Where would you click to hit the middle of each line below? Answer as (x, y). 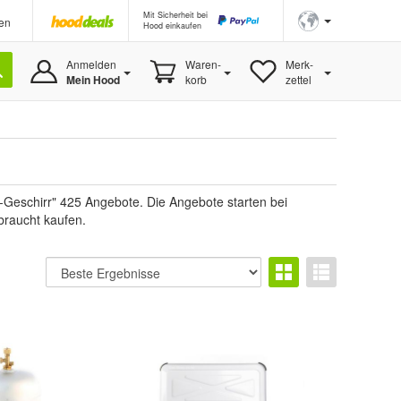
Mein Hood (93, 80)
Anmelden (91, 64)
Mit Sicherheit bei (175, 15)
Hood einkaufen (172, 26)
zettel (298, 79)
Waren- (203, 64)
